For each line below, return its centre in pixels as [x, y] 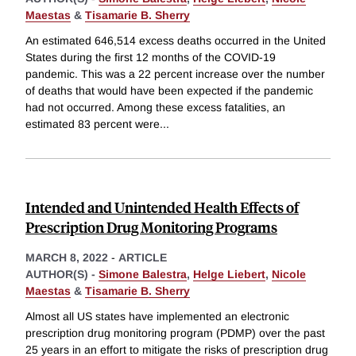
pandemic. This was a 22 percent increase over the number [175, 74]
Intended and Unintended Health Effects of [162, 207]
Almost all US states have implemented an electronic [157, 316]
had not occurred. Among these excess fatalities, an [155, 108]
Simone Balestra [143, 275]
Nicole [289, 275]
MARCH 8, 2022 [67, 258]
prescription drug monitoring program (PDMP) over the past [175, 333]
